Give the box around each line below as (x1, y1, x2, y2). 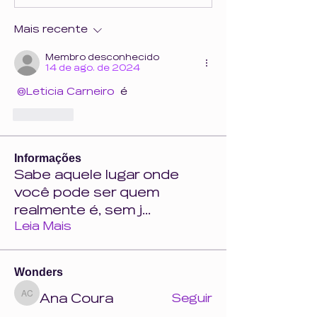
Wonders (14, 265, 63, 278)
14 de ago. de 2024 (45, 63, 140, 73)
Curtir (34, 109, 62, 119)
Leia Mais (14, 220, 71, 233)
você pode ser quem (14, 185, 159, 200)
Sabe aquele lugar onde (14, 168, 179, 182)
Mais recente (14, 24, 88, 35)
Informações (14, 151, 81, 164)
